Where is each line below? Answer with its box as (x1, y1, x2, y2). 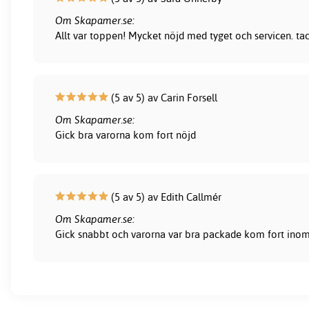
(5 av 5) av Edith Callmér (108, 190, 222, 204)
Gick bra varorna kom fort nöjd (55, 128, 197, 142)
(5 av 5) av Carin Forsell (108, 91, 218, 105)
